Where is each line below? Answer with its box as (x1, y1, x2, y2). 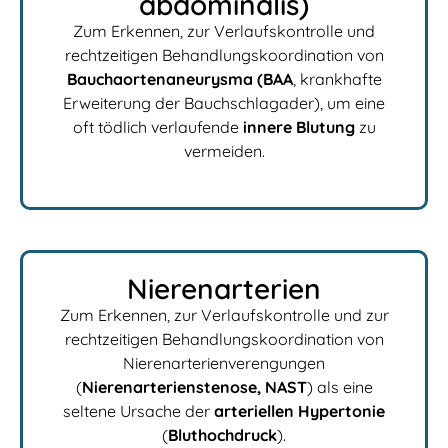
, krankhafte (292, 68, 382, 89)
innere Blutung (242, 116, 355, 137)
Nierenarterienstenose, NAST (81, 377, 307, 398)
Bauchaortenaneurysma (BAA (66, 68, 293, 89)
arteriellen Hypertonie (214, 401, 385, 422)
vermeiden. (183, 140, 265, 161)
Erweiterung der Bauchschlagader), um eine (63, 92, 385, 113)
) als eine (306, 377, 373, 398)
